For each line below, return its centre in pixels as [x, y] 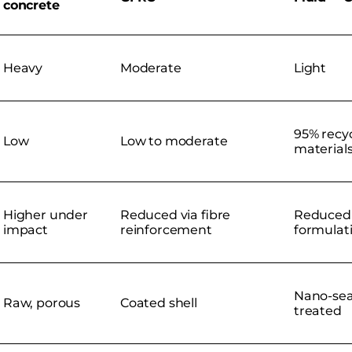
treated [318, 310]
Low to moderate [174, 141]
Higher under [46, 214]
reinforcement [166, 229]
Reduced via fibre [176, 214]
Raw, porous [42, 302]
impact [26, 229]
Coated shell [159, 302]
